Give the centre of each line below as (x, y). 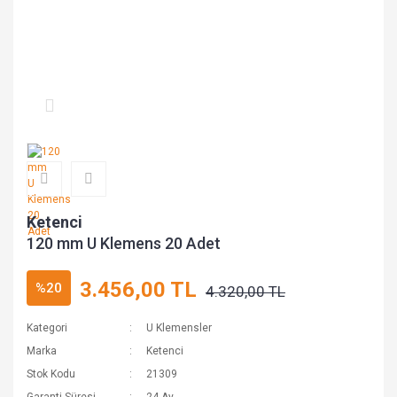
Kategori (47, 328)
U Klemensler (179, 328)
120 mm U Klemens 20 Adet (124, 243)
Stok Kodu (51, 374)
